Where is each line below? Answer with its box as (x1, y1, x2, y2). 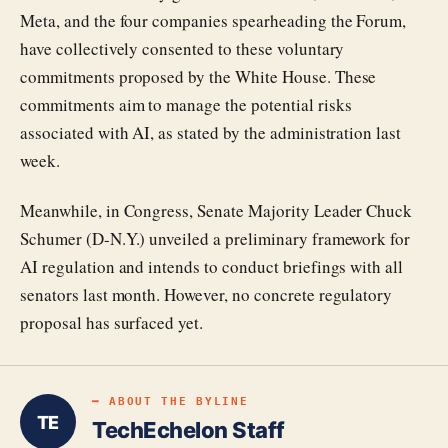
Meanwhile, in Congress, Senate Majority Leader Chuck (20, 199, 413, 222)
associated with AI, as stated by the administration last (20, 121, 402, 144)
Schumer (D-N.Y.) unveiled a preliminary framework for (20, 227, 411, 250)
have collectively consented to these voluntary (20, 37, 345, 60)
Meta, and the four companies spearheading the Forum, (20, 9, 407, 32)
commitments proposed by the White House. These (20, 65, 377, 88)
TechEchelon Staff (92, 417, 285, 443)
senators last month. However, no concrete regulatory (20, 283, 393, 306)
